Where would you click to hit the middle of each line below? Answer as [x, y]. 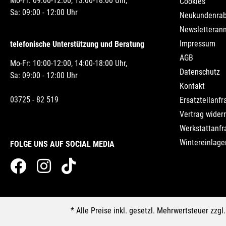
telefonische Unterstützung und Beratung [77, 44]
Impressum [197, 44]
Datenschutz [200, 72]
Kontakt [192, 86]
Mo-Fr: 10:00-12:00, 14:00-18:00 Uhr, [69, 64]
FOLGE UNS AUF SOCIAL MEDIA [62, 144]
